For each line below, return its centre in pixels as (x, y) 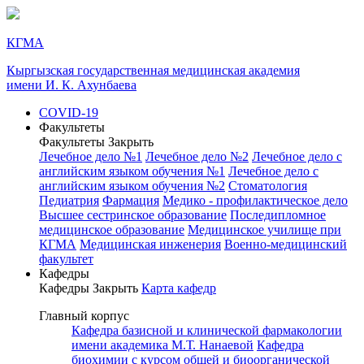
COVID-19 (69, 113)
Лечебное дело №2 (197, 156)
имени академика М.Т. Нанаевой (162, 345)
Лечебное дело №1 (91, 156)
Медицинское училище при (264, 230)
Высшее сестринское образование (133, 215)
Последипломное (278, 215)
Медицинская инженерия (150, 244)
